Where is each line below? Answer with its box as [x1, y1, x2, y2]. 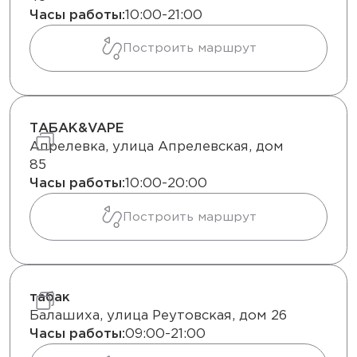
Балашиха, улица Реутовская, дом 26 [29, 309, 287, 322]
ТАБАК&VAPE [29, 123, 124, 135]
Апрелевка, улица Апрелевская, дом [29, 141, 284, 154]
